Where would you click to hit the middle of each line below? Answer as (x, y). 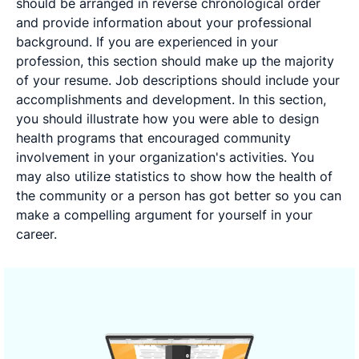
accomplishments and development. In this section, (171, 99)
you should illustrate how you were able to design (167, 118)
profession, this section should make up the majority (175, 61)
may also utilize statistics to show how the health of (174, 176)
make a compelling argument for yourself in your (164, 214)
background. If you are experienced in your (147, 41)
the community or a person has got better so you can (179, 195)
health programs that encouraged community (153, 137)
